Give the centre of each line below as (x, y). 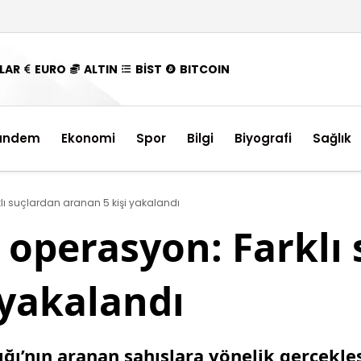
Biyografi (263, 138)
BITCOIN (205, 69)
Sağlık (332, 138)
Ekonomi (88, 138)
